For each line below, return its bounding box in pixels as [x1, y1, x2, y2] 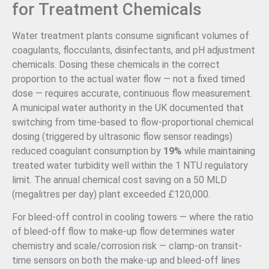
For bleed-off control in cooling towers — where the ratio [12, 211, 253, 223]
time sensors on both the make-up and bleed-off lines [12, 255, 240, 267]
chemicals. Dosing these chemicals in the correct [12, 58, 220, 70]
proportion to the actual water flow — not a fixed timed [12, 73, 245, 85]
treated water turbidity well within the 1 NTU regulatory [12, 159, 248, 171]
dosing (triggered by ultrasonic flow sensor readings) [12, 130, 232, 142]
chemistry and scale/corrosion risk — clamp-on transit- [12, 240, 242, 252]
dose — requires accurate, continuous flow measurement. [12, 87, 252, 99]
